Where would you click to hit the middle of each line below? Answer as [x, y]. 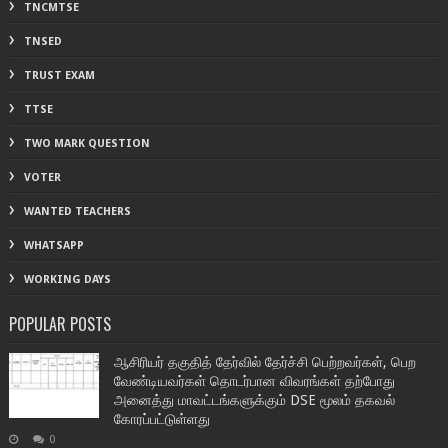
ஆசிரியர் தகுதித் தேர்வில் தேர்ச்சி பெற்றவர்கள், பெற [264, 361]
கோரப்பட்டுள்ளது [161, 418]
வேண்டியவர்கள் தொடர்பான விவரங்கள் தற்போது [254, 380]
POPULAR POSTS [59, 323]
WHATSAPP [53, 245]
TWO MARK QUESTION [86, 143]
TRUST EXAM [59, 75]
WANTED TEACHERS [77, 211]
